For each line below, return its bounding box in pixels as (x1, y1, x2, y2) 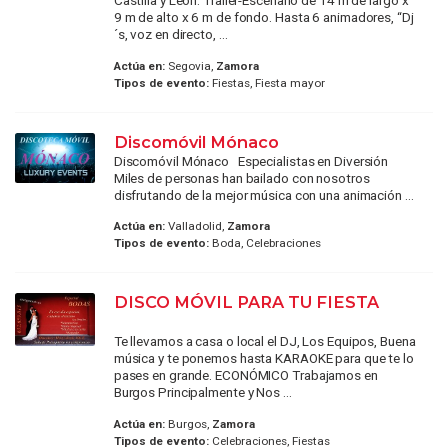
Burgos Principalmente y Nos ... (113, 384, 292, 401)
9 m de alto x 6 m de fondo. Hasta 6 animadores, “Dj (113, 9, 414, 26)
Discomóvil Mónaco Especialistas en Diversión (113, 152, 389, 169)
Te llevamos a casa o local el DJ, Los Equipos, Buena (113, 333, 416, 350)
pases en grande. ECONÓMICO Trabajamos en (113, 367, 378, 384)
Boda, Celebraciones (208, 236, 321, 251)
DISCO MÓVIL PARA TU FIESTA (113, 292, 379, 313)
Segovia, (164, 58, 216, 73)
